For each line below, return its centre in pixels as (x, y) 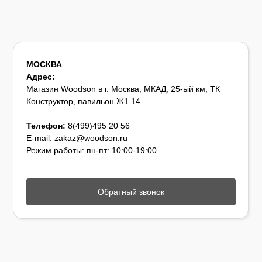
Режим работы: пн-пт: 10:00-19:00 (91, 151)
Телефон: (46, 126)
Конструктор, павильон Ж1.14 (83, 101)
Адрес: (40, 77)
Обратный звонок (131, 192)
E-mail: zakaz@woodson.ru (77, 138)
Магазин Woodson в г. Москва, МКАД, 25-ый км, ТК (123, 89)
